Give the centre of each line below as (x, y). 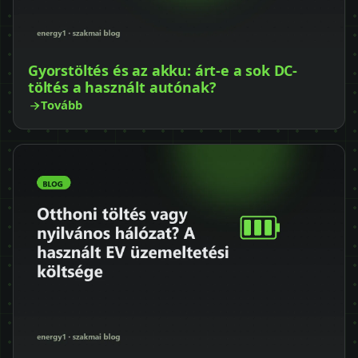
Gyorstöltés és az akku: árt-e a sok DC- (163, 71)
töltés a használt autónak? (122, 88)
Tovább (62, 105)
